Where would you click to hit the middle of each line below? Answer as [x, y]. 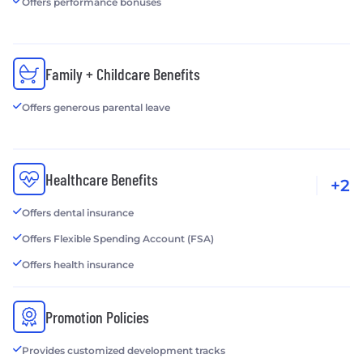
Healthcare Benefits [102, 179]
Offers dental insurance [78, 212]
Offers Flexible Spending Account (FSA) [118, 238]
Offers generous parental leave [96, 107]
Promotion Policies [97, 316]
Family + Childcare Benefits [123, 73]
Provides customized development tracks [124, 350]
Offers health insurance [78, 264]
